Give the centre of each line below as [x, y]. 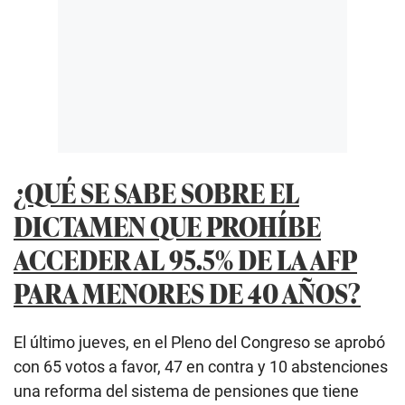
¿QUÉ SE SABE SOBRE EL [156, 192]
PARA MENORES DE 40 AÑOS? [187, 292]
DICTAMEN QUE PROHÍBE [167, 225]
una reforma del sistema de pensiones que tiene [186, 391]
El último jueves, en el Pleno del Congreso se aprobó [199, 343]
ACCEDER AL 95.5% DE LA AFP [185, 259]
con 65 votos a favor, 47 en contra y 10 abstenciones [201, 367]
